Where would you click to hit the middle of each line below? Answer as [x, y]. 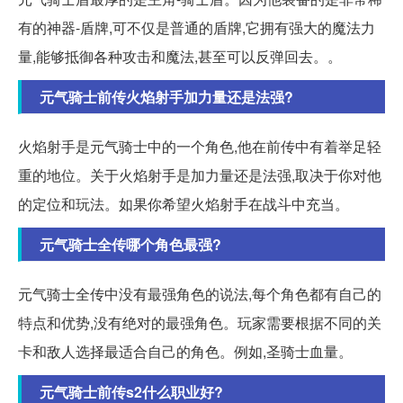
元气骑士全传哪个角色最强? [130, 244]
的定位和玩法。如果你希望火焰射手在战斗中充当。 [184, 203]
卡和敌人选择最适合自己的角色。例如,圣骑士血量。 [185, 351]
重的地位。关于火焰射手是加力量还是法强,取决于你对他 [200, 175]
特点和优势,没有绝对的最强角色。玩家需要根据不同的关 [200, 322]
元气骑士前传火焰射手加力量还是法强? [166, 96]
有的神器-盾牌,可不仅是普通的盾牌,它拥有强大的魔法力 [197, 27]
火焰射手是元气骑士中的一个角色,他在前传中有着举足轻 [200, 146]
